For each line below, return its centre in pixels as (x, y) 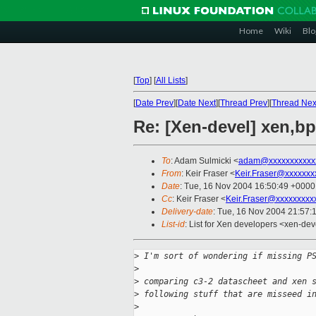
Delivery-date (187, 212)
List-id (173, 225)
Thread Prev (244, 103)
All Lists (171, 80)
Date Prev (154, 103)
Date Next (197, 103)
